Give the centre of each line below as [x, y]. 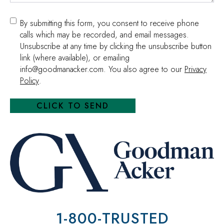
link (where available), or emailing [75, 58]
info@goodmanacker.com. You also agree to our [102, 69]
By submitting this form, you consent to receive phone [109, 23]
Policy [29, 81]
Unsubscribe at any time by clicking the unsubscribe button [116, 46]
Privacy [195, 69]
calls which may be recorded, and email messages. [104, 35]
